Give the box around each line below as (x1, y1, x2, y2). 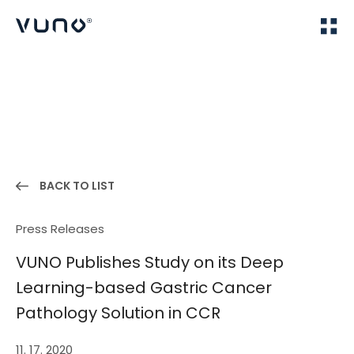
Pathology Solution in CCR (16, 302, 220, 324)
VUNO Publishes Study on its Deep (16, 251, 284, 273)
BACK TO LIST (40, 178, 115, 194)
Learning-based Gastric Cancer (16, 277, 272, 299)
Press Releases (16, 220, 104, 237)
